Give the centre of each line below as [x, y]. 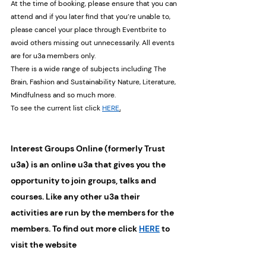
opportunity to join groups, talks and [84, 180]
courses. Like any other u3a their [76, 197]
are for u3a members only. [54, 56]
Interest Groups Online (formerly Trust [89, 148]
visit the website [44, 245]
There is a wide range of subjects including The [89, 69]
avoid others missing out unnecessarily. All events [94, 43]
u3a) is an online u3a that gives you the [89, 164]
